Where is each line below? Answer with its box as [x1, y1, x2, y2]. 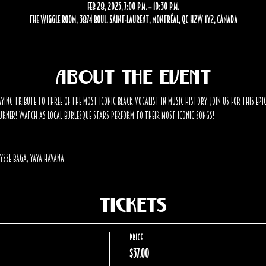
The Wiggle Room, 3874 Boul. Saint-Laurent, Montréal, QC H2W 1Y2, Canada [28, 14, 237, 26]
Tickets [100, 191, 166, 213]
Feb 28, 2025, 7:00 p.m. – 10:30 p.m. [87, 1, 179, 12]
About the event [56, 63, 210, 85]
